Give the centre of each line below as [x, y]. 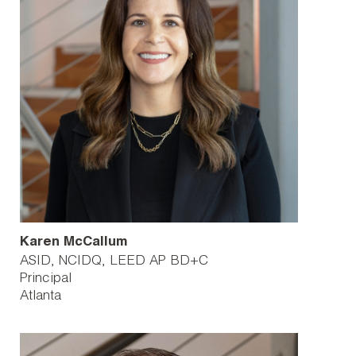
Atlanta [41, 297]
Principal [46, 279]
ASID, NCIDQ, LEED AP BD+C [114, 262]
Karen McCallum [74, 243]
